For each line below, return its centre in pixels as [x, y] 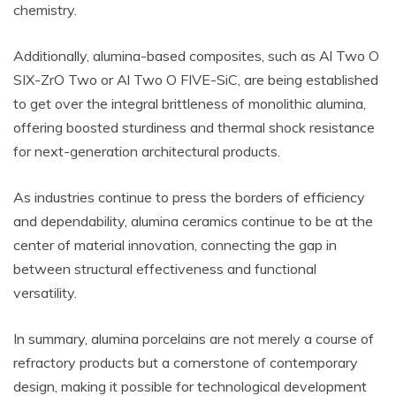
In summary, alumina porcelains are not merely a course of [194, 339]
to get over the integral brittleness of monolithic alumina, [190, 103]
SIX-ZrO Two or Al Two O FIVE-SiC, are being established [196, 80]
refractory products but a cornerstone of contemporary [186, 362]
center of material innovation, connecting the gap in [175, 245]
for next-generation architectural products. [147, 151]
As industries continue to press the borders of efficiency [189, 197]
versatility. [45, 293]
